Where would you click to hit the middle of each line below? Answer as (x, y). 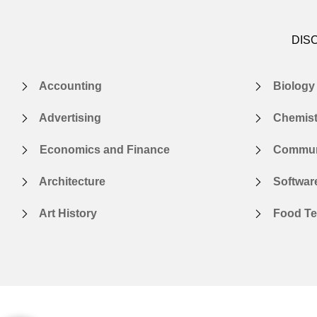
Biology (294, 86)
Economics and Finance (105, 149)
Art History (68, 213)
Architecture (72, 181)
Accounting (70, 86)
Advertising (70, 117)
